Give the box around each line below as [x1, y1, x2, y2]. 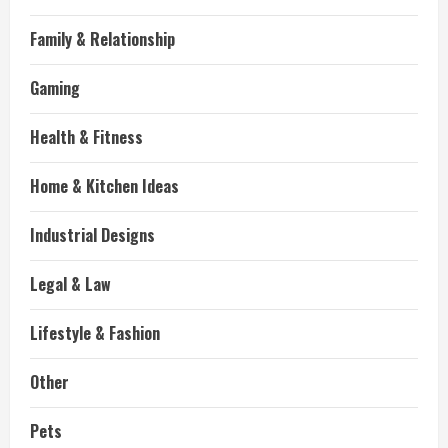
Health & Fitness [30, 125, 143, 149]
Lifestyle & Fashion [30, 321, 160, 345]
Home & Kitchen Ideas [30, 174, 179, 198]
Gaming [30, 76, 80, 100]
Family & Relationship [30, 27, 175, 51]
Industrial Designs [30, 223, 155, 247]
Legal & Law [30, 272, 111, 296]
